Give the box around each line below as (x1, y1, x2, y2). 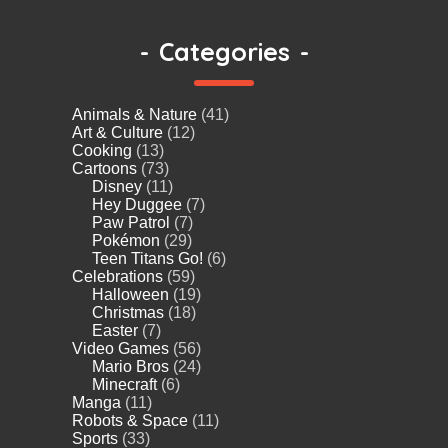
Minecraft (92, 375, 157, 393)
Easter (92, 321, 138, 339)
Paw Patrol (92, 213, 170, 231)
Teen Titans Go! (92, 249, 203, 267)
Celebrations (72, 267, 163, 285)
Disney (92, 177, 142, 195)
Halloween (92, 285, 169, 303)
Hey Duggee (92, 195, 182, 213)
